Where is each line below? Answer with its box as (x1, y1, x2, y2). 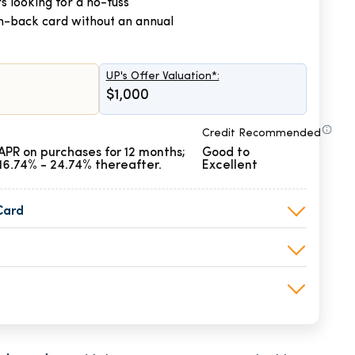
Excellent (202, 159, 258, 172)
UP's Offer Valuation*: (105, 71, 219, 82)
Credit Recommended (202, 128, 321, 139)
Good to (202, 147, 250, 159)
